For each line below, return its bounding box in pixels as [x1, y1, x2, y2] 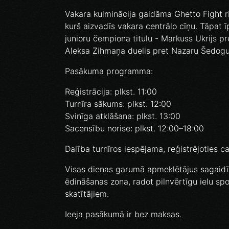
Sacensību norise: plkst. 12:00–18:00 [65, 123, 204, 134]
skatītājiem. [65, 189, 109, 199]
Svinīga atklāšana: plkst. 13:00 [65, 111, 180, 122]
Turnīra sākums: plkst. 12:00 [65, 99, 171, 109]
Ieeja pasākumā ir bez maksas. [65, 209, 181, 220]
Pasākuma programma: [65, 66, 153, 77]
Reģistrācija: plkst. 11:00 [65, 86, 157, 97]
